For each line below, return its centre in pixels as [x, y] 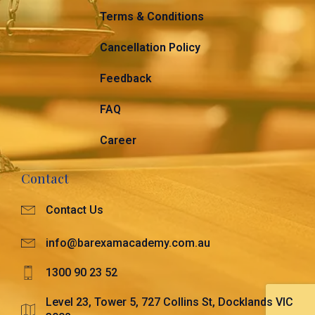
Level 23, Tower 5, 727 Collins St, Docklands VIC [169, 302]
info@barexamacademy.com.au [128, 243]
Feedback [126, 78]
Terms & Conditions [152, 17]
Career [118, 140]
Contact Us [75, 210]
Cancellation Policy [150, 47]
